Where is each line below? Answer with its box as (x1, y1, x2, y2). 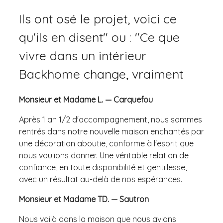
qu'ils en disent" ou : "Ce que (19, 29, 180, 45)
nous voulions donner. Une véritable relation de (19, 150, 189, 160)
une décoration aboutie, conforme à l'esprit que (19, 138, 194, 148)
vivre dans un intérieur (19, 47, 146, 63)
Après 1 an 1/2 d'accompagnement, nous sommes (19, 114, 202, 124)
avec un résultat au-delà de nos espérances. (19, 174, 182, 184)
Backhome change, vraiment (19, 66, 183, 82)
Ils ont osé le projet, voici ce (19, 10, 177, 26)
